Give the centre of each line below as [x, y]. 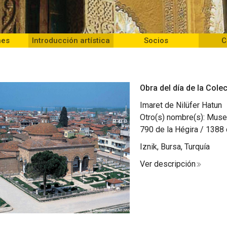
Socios [156, 41]
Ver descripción [167, 164]
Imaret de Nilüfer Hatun [181, 105]
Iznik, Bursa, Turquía [175, 147]
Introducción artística [71, 41]
